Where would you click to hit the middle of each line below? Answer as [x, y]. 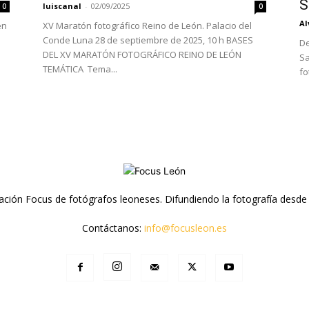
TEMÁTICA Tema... [80, 69]
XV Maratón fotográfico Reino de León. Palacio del [147, 25]
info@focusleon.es [185, 228]
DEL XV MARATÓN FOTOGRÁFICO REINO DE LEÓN [142, 54]
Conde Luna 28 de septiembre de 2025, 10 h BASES [148, 40]
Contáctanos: [113, 228]
